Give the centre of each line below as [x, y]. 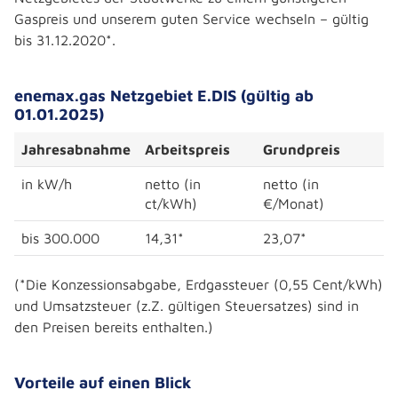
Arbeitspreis [187, 149]
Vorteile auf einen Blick [103, 382]
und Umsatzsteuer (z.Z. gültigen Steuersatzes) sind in [187, 306]
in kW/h [47, 184]
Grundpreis [302, 149]
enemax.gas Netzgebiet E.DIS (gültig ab [164, 96]
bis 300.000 [60, 238]
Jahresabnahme [76, 149]
